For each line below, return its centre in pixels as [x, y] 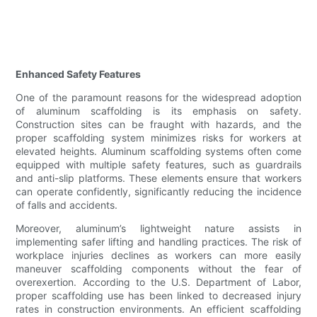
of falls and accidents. [67, 205]
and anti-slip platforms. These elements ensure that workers [158, 178]
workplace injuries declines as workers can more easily [158, 255]
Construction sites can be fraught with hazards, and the [158, 125]
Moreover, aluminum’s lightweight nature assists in [158, 229]
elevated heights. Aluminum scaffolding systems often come [158, 151]
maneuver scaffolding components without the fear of [158, 269]
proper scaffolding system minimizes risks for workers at [158, 138]
